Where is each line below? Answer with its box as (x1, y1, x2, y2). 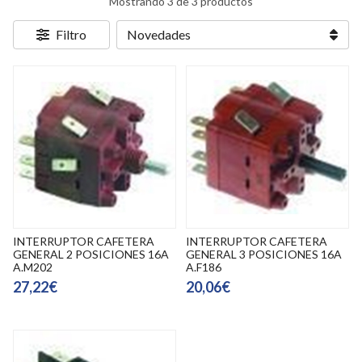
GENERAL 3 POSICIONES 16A (186, 247, 342, 261)
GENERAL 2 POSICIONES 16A (13, 247, 169, 261)
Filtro (56, 27, 86, 42)
